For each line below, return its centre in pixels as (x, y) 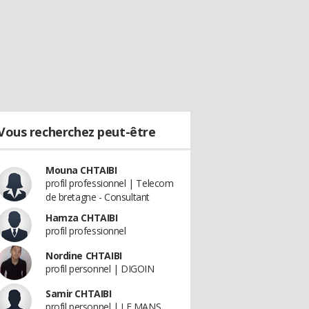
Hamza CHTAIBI (82, 218)
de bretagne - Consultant (98, 197)
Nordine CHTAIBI (84, 256)
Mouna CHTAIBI (81, 170)
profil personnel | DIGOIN (100, 269)
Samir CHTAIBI (79, 293)
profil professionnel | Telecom (110, 183)
